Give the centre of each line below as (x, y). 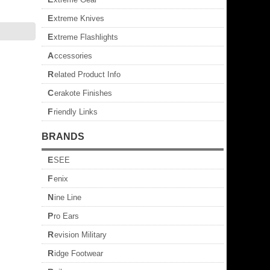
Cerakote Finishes (83, 93)
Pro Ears (66, 216)
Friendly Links (76, 112)
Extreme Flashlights (86, 37)
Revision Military (80, 235)
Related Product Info (87, 74)
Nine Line (68, 197)
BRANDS (63, 137)
